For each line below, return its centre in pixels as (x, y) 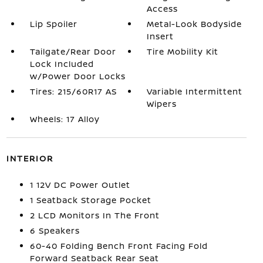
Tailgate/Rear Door (73, 51)
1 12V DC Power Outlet (80, 185)
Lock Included (62, 64)
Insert (161, 36)
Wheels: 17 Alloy (65, 119)
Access (163, 9)
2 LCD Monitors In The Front (95, 215)
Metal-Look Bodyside (195, 24)
